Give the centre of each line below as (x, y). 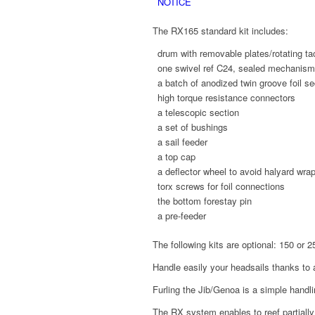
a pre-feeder (182, 216)
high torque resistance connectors (226, 98)
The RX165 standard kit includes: (220, 31)
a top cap (176, 157)
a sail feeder (182, 142)
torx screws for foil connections (221, 186)
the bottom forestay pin (205, 201)
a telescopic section (198, 112)
